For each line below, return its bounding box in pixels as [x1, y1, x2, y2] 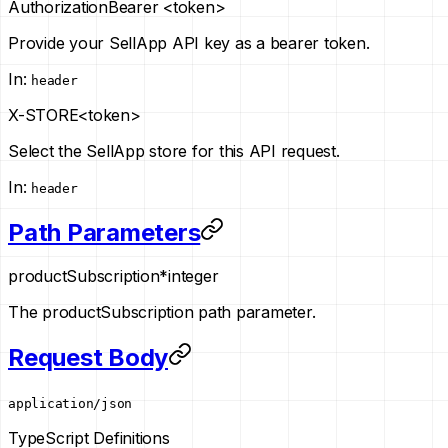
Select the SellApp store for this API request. [8, 140, 340, 161]
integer [168, 266, 219, 287]
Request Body [8, 343, 168, 373]
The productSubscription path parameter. [8, 302, 316, 323]
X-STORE [8, 104, 79, 125]
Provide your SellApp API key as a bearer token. [8, 32, 370, 53]
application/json [8, 396, 132, 412]
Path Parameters [8, 217, 201, 247]
